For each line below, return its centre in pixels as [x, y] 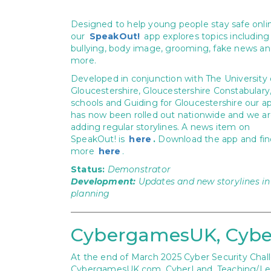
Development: [103, 181]
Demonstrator [139, 169]
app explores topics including [206, 36]
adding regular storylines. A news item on [161, 127]
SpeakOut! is [99, 139]
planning [90, 194]
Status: [89, 169]
